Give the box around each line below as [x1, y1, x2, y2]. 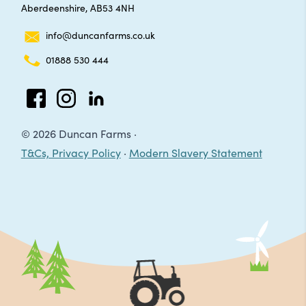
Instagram [55, 107, 108, 123]
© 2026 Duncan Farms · [20, 125, 137, 141]
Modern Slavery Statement [128, 144, 262, 160]
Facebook [25, 107, 74, 123]
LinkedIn [85, 107, 128, 123]
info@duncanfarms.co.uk [45, 28, 155, 42]
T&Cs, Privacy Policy [20, 144, 121, 160]
